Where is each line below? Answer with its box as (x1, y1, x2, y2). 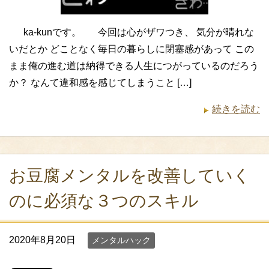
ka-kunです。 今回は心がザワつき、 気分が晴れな (9, 27, 254, 37)
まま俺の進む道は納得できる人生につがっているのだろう (9, 61, 259, 71)
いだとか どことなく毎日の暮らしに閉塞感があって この (9, 44, 254, 54)
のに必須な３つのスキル (9, 192, 199, 210)
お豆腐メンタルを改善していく (9, 166, 250, 185)
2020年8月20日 (9, 235, 76, 245)
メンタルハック (92, 235, 151, 245)
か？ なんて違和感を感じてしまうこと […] (9, 77, 192, 88)
